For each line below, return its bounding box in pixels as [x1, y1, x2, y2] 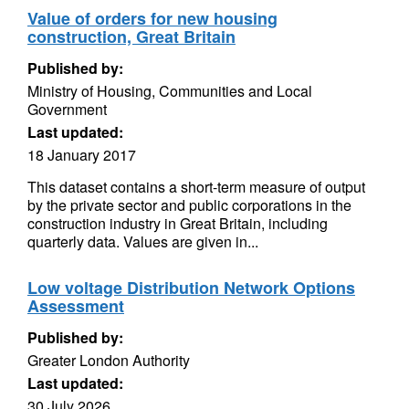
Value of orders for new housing [27, 6, 278, 30]
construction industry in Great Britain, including [27, 213, 328, 234]
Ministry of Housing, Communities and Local [27, 80, 312, 101]
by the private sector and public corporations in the [27, 194, 351, 215]
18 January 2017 [27, 144, 136, 165]
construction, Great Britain [27, 25, 236, 48]
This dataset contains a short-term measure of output [27, 176, 365, 197]
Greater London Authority [27, 350, 190, 371]
